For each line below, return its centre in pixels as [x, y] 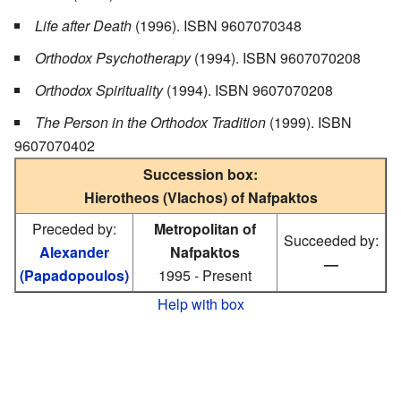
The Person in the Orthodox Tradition [150, 122]
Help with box [200, 303]
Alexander [74, 252]
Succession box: [200, 174]
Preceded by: [74, 228]
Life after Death [83, 25]
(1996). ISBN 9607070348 [217, 25]
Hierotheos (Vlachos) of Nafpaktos [200, 197]
